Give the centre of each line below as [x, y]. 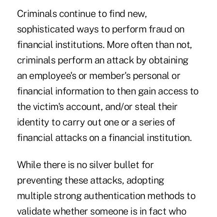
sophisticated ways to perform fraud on [101, 29]
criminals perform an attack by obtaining [102, 60]
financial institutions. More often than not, [104, 45]
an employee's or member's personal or [99, 76]
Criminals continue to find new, [82, 14]
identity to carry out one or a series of [96, 122]
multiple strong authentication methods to [106, 196]
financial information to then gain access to [108, 91]
